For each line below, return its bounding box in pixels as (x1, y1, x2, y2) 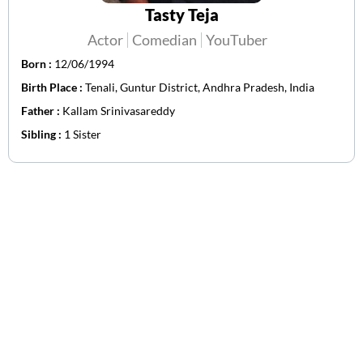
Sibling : (21, 127, 64, 142)
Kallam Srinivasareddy (62, 104, 175, 118)
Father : (21, 104, 62, 118)
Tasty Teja (144, 5, 219, 25)
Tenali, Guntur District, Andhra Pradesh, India (85, 80, 314, 95)
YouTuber (206, 31, 267, 49)
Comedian (132, 31, 197, 49)
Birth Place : (21, 80, 85, 95)
